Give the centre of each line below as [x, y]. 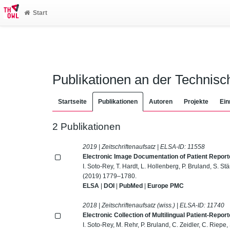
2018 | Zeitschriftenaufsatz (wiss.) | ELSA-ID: [145, 205]
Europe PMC [166, 186]
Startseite [72, 102]
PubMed [131, 186]
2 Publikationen [87, 127]
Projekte [196, 102]
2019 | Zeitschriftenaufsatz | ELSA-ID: [135, 147]
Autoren [161, 102]
